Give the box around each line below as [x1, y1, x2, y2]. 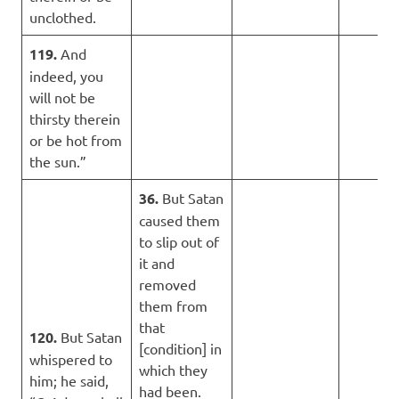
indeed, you [29, 66, 103, 85]
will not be [29, 87, 95, 106]
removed [139, 274, 196, 293]
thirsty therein [29, 109, 120, 127]
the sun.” [29, 151, 86, 170]
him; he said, [29, 370, 109, 389]
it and [139, 253, 175, 272]
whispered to [29, 349, 112, 368]
